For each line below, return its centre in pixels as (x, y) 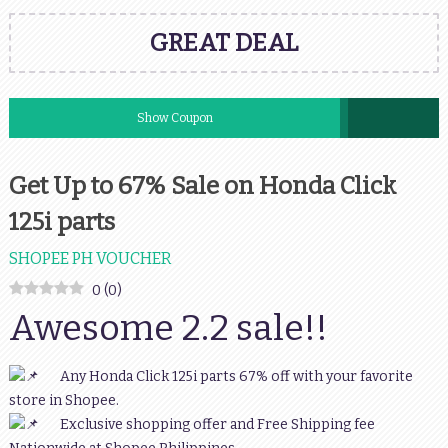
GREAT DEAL (223, 43)
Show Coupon (174, 118)
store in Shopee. (63, 400)
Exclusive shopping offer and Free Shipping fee (206, 424)
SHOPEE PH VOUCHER (90, 258)
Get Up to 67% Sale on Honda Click (202, 186)
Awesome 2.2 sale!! (168, 328)
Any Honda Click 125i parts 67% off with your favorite (236, 376)
